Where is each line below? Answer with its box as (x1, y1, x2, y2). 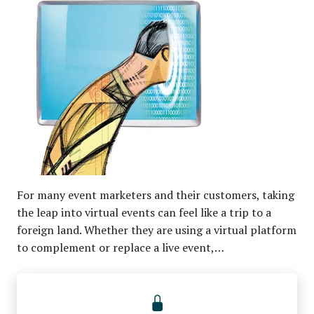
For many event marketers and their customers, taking (17, 186, 294, 203)
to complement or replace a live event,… (17, 239, 224, 255)
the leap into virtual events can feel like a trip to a (17, 204, 271, 220)
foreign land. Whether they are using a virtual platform (17, 221, 296, 238)
